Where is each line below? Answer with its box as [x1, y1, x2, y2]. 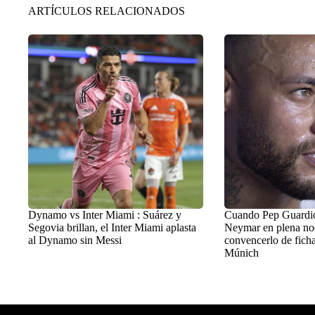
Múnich [224, 247, 259, 259]
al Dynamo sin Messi [28, 234, 122, 247]
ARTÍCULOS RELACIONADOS [28, 4, 185, 17]
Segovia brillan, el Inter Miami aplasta [28, 221, 196, 234]
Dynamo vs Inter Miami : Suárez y [28, 209, 181, 221]
